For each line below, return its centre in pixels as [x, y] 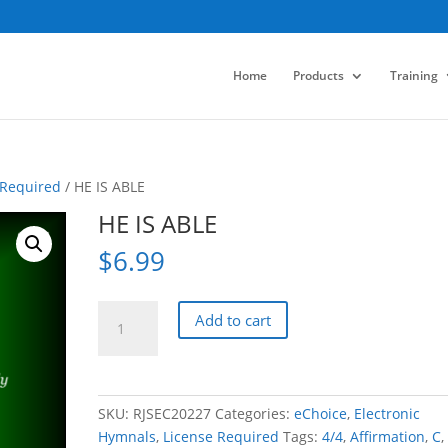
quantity [125, 380]
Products [318, 75]
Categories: [255, 413]
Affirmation [388, 436]
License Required [221, 436]
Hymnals [127, 436]
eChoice [321, 413]
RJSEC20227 [172, 413]
